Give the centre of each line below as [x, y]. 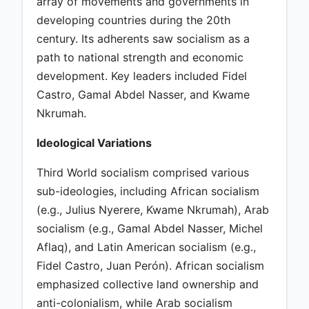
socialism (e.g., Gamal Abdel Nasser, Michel [150, 229]
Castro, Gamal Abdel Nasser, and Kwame [143, 95]
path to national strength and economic [140, 58]
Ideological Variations [94, 143]
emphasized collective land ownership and [148, 285]
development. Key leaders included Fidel [142, 76]
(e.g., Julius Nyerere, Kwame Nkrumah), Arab [153, 210]
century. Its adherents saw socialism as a [143, 39]
